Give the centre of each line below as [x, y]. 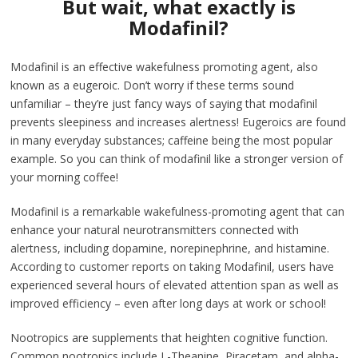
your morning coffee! [65, 177]
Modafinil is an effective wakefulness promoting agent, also [165, 67]
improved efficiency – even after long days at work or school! [169, 303]
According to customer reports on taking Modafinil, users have [173, 267]
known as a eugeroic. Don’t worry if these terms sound [153, 85]
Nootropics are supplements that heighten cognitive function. [169, 338]
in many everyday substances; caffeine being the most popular [172, 140]
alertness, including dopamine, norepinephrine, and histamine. [170, 248]
